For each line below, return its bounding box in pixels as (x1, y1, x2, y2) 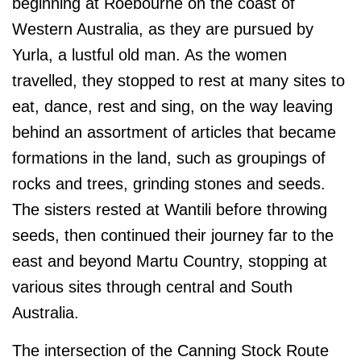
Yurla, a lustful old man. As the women (12, 46, 287, 64)
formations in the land (12, 149, 167, 168)
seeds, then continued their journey (12, 226, 268, 245)
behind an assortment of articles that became (12, 123, 336, 142)
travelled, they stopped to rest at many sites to (12, 72, 345, 90)
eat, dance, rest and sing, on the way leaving (12, 98, 333, 116)
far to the (268, 226, 334, 245)
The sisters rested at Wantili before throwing (12, 201, 327, 219)
